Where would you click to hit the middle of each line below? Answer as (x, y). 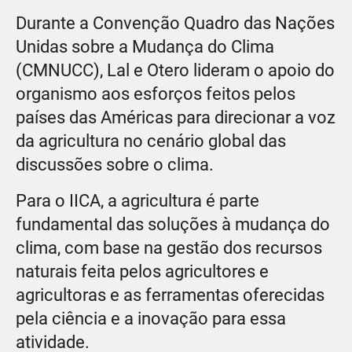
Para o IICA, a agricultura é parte (137, 200)
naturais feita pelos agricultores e (142, 271)
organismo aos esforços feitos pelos (156, 93)
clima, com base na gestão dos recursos (169, 247)
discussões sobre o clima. (115, 164)
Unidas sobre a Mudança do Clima (145, 46)
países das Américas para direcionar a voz (176, 117)
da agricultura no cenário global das (151, 141)
